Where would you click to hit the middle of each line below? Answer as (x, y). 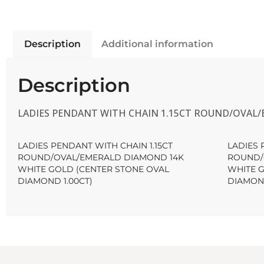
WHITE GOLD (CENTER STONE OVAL (93, 169)
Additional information (157, 44)
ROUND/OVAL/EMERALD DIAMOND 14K (101, 157)
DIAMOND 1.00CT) (55, 181)
